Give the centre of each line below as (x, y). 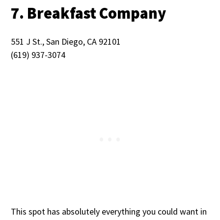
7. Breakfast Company (90, 14)
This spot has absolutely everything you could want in (109, 212)
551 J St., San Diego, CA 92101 (66, 42)
